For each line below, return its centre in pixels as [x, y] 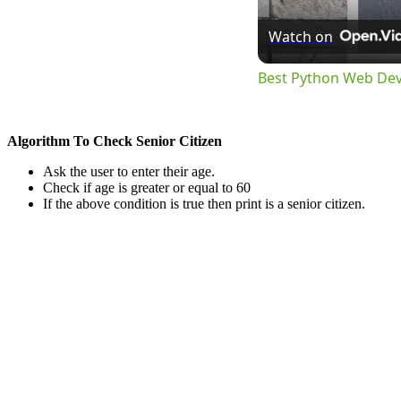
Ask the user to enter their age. [129, 172]
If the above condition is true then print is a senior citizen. [204, 204]
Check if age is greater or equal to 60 [147, 188]
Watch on [301, 37]
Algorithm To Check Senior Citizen [115, 141]
